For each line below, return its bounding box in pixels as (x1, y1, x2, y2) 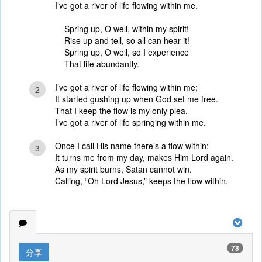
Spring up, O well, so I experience (64, 46, 189, 58)
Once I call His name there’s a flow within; (54, 140, 209, 151)
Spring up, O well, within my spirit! (64, 23, 189, 35)
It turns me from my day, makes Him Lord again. (54, 151, 233, 163)
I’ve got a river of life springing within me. (54, 116, 206, 128)
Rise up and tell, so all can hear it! (64, 35, 189, 46)
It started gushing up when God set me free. (54, 93, 218, 105)
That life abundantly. (64, 58, 139, 70)
